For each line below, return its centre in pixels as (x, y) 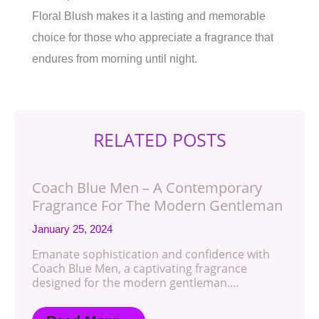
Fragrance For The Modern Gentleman (157, 205)
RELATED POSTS (159, 140)
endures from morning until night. (115, 59)
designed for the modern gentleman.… (136, 283)
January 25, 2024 (72, 229)
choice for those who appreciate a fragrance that (153, 37)
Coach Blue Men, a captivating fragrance (140, 268)
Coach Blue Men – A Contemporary (147, 188)
